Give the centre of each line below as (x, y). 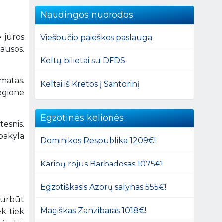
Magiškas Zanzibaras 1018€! (93, 210)
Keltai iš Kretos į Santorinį (90, 84)
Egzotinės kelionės (82, 118)
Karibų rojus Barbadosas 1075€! (102, 164)
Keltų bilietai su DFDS (83, 60)
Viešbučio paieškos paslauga (96, 37)
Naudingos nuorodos (87, 15)
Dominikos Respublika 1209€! (98, 140)
